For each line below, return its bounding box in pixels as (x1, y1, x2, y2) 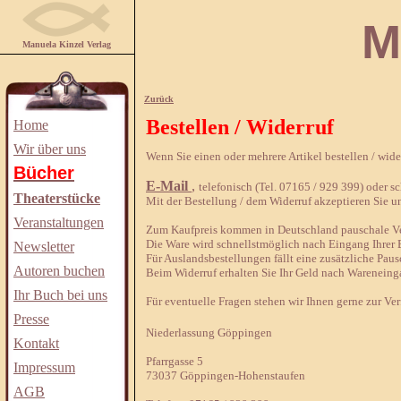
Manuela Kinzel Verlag (22, 39, 112, 49)
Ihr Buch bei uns (13, 287, 107, 303)
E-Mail (146, 178, 192, 193)
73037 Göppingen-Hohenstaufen (146, 369, 305, 382)
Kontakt (13, 336, 59, 351)
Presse (13, 311, 49, 327)
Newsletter (13, 239, 74, 254)
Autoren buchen (13, 263, 105, 278)
